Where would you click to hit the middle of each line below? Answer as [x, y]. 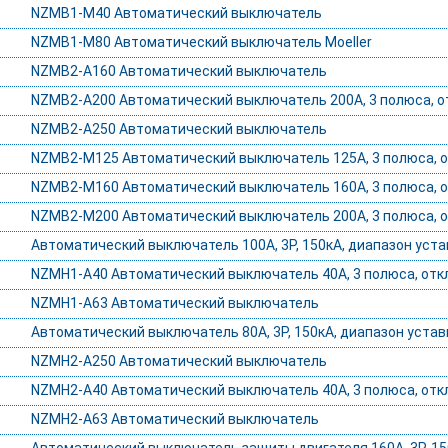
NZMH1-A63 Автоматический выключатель [174, 303]
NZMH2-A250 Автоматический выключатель [178, 361]
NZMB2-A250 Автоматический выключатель [178, 129]
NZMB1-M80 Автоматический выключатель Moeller [201, 42]
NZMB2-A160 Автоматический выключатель [178, 71]
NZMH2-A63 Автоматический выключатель [174, 419]
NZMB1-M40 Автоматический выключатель [176, 13]
